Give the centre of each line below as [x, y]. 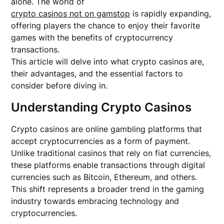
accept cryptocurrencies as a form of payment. [101, 141]
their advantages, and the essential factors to [97, 73]
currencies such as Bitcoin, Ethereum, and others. [104, 177]
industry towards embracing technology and [95, 201]
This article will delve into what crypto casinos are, [108, 61]
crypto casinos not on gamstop [71, 13]
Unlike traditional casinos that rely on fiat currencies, [111, 153]
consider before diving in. [59, 85]
